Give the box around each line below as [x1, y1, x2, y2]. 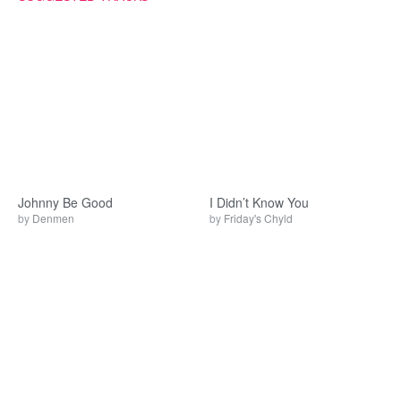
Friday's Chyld [224, 210, 293, 226]
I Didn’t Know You [209, 193, 309, 211]
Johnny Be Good [18, 193, 113, 211]
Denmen [32, 210, 74, 226]
